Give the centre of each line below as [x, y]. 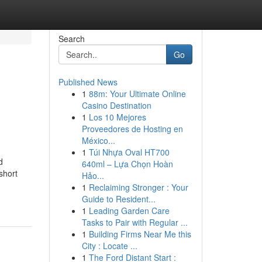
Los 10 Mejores [117, 117]
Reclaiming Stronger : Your [138, 187]
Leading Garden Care [129, 211]
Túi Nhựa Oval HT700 [129, 152]
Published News [88, 82]
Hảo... [93, 175]
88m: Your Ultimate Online [137, 94]
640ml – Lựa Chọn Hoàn [127, 164]
